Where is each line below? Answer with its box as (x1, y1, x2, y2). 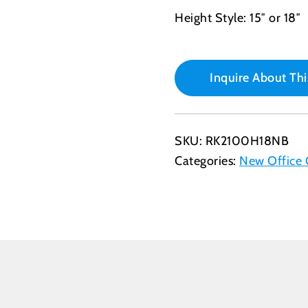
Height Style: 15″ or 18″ (175, 10, 300, 25)
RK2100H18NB (205, 133, 289, 148)
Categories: (175, 153, 239, 168)
